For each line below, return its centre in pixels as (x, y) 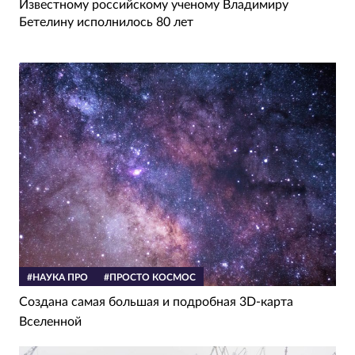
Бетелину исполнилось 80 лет (106, 22)
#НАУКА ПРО (57, 278)
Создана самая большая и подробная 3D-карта (156, 302)
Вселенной (50, 322)
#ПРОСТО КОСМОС (150, 278)
